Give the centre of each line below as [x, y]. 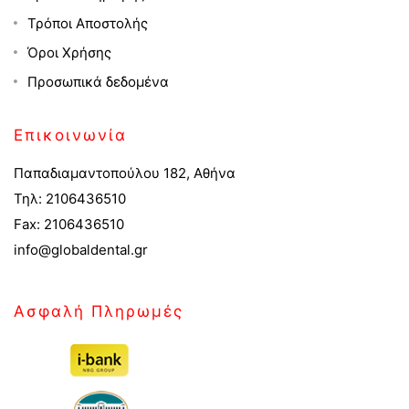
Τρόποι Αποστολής [88, 23]
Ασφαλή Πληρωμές [99, 311]
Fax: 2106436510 [69, 224]
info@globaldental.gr [81, 249]
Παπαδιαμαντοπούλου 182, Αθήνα [125, 173]
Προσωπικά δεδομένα [98, 81]
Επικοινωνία [70, 135]
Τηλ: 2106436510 [70, 198]
